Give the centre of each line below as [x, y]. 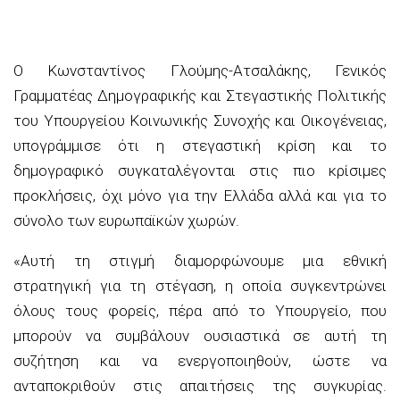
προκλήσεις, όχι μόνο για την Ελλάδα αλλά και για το [200, 195]
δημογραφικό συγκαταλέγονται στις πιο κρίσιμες [200, 170]
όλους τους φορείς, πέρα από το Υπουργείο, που [200, 310]
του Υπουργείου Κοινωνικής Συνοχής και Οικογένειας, [200, 120]
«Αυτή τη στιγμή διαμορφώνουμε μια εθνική [200, 260]
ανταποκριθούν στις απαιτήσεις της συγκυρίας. [200, 385]
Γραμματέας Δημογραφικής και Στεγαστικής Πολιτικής [200, 95]
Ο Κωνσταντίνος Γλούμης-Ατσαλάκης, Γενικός [200, 70]
